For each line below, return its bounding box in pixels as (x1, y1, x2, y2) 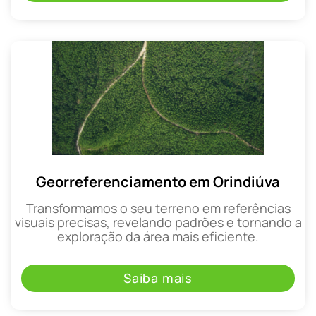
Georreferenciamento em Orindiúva (36, 172, 280, 192)
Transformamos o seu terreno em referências (25, 200, 291, 217)
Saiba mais (123, 269, 193, 286)
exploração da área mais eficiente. (57, 228, 259, 245)
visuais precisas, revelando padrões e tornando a (14, 214, 302, 231)
